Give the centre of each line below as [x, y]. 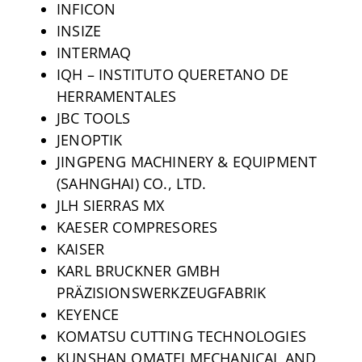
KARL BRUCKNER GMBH [138, 270]
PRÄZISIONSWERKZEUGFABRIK [161, 292]
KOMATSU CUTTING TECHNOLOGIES [181, 336]
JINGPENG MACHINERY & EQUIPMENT [187, 161]
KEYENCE [88, 314]
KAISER [80, 248]
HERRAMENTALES [116, 96]
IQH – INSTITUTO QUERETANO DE [173, 74]
